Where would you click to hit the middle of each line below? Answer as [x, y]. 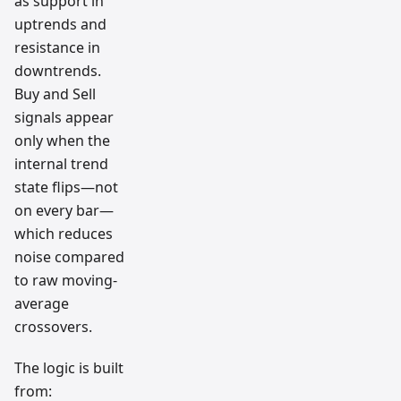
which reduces [64, 233]
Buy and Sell [55, 94]
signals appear [64, 117]
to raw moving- [66, 280]
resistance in [57, 47]
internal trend [61, 163]
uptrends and [60, 24]
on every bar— [64, 210]
